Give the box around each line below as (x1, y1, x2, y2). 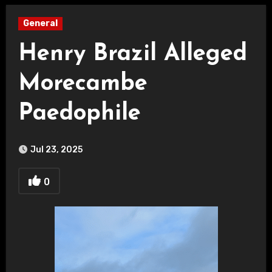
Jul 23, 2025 (30, 144, 83, 155)
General (22, 18, 58, 29)
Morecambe (18, 72, 148, 96)
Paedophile (18, 102, 141, 126)
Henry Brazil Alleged (18, 42, 247, 66)
